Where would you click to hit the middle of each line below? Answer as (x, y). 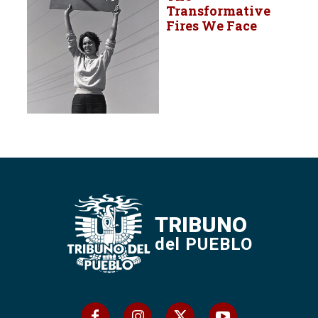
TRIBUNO (201, 224)
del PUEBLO (203, 244)
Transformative (218, 10)
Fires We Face (212, 25)
